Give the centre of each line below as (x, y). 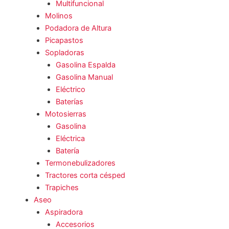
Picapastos (64, 41)
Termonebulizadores (80, 163)
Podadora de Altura (78, 28)
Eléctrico (71, 90)
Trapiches (62, 188)
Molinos (59, 16)
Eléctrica (71, 139)
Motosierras (65, 114)
